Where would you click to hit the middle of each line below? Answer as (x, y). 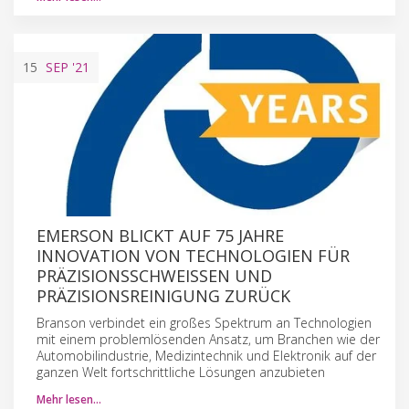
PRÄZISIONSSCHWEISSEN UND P (154, 275)
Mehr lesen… (69, 399)
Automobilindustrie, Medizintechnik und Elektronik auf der (206, 355)
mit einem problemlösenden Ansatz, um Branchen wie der (208, 339)
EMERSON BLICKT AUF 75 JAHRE (160, 235)
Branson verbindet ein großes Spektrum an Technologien (204, 322)
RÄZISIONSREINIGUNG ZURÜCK (158, 295)
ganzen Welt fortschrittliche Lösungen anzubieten (181, 372)
